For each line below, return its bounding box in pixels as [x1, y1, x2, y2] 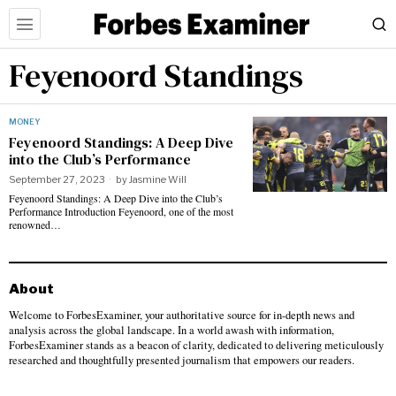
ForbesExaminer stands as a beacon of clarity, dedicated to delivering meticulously [9, 338, 384, 353]
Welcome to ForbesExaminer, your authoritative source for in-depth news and [9, 308, 354, 323]
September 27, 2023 [9, 173, 105, 186]
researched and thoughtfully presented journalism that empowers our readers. [9, 353, 354, 368]
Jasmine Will [129, 173, 187, 186]
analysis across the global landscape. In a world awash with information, [9, 323, 334, 338]
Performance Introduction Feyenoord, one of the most [9, 204, 233, 218]
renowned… [9, 217, 61, 232]
